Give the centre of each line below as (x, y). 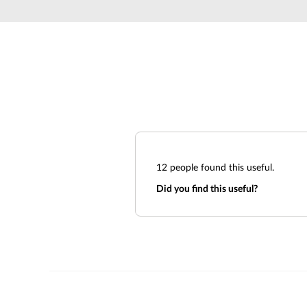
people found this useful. (221, 168)
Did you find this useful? (207, 189)
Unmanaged (134, 17)
